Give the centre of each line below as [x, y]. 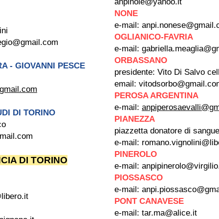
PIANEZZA [135, 119]
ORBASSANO [141, 60]
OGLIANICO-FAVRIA [154, 37]
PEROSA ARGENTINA [156, 96]
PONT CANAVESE [149, 201]
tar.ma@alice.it [169, 213]
